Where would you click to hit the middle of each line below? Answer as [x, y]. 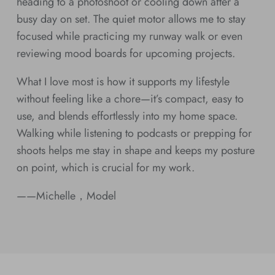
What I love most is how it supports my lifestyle [123, 81]
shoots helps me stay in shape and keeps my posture [135, 150]
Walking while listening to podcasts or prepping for [134, 133]
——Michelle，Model [66, 196]
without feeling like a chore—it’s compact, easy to [130, 99]
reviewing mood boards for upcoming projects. [126, 53]
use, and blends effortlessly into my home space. [127, 116]
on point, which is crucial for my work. [105, 167]
